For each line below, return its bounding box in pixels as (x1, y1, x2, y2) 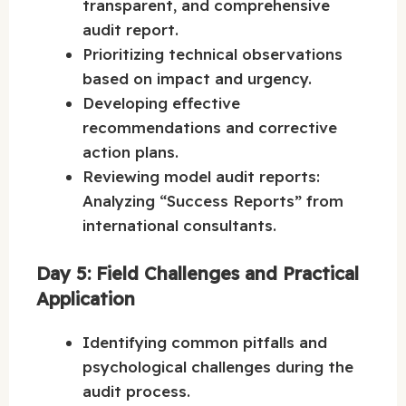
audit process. (82, 381, 190, 401)
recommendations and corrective (82, 118, 337, 138)
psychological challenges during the (82, 356, 353, 376)
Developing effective (82, 93, 240, 113)
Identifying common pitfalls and (82, 332, 327, 352)
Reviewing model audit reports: (82, 167, 320, 187)
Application (36, 286, 135, 310)
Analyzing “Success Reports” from (82, 191, 343, 211)
